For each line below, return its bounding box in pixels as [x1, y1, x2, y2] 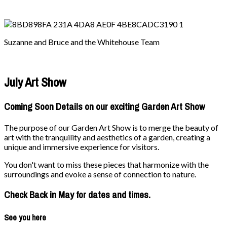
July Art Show [4, 74, 66, 91]
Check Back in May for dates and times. [4, 188, 150, 201]
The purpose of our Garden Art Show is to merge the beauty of [4, 123, 218, 133]
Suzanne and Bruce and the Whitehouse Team [4, 36, 160, 47]
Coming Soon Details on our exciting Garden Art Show [4, 100, 205, 113]
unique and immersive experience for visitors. [4, 142, 159, 152]
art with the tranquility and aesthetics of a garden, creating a [4, 132, 210, 142]
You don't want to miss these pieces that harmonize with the [4, 160, 209, 170]
